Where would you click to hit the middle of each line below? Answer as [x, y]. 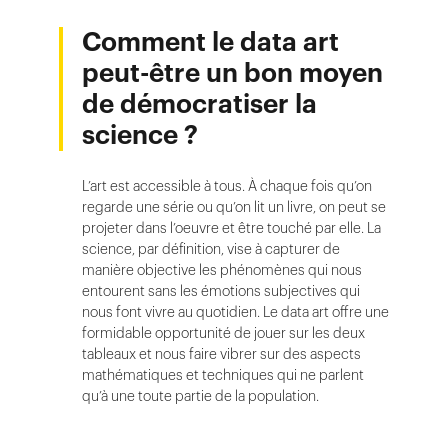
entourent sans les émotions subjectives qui [221, 291]
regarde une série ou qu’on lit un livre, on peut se [234, 207]
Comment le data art [210, 42]
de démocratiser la [199, 104]
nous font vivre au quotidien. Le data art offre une [235, 312]
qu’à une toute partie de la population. [200, 396]
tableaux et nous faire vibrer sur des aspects [221, 354]
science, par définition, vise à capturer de [211, 249]
